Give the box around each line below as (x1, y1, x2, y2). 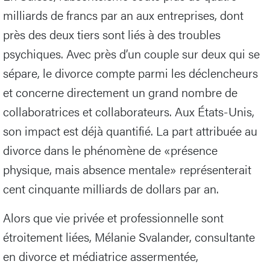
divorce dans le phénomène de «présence (3, 141, 218, 159)
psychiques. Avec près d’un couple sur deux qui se (3, 45, 260, 63)
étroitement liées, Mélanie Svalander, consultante (3, 228, 255, 246)
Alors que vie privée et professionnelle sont (3, 209, 224, 227)
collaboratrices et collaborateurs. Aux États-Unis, (3, 102, 254, 121)
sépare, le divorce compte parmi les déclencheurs (3, 64, 258, 82)
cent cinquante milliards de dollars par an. (3, 180, 219, 198)
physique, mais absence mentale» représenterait (3, 160, 251, 178)
